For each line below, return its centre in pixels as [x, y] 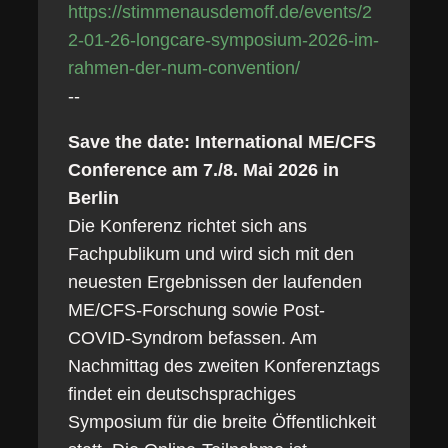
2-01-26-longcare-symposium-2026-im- [223, 40]
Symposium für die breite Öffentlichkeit [221, 422]
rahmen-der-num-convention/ [183, 68]
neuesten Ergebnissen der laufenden [214, 282]
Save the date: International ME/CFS [221, 142]
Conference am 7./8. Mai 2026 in [203, 170]
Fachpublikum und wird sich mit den [210, 254]
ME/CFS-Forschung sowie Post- [196, 310]
